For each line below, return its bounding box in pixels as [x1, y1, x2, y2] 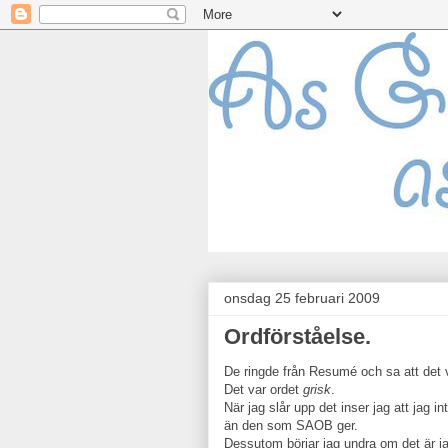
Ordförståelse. [224, 324, 371, 349]
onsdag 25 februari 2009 [224, 290, 380, 306]
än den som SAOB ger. [224, 418, 358, 433]
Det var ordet [224, 382, 303, 397]
